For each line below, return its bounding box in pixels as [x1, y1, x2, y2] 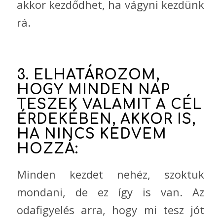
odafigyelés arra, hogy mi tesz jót [16, 202, 205, 218]
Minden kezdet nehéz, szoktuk [16, 167, 205, 182]
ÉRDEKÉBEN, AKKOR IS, [16, 111, 196, 127]
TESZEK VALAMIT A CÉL [16, 96, 202, 112]
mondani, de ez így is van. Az [16, 184, 205, 200]
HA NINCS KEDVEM [16, 126, 167, 142]
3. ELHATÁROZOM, [16, 67, 160, 83]
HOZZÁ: [16, 141, 78, 157]
